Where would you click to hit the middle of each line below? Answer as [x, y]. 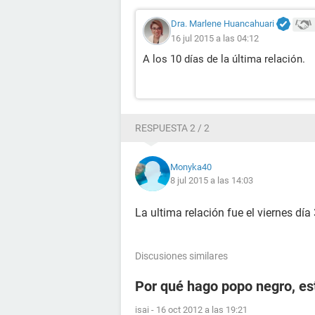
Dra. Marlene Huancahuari [223, 24]
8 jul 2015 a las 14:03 [212, 181]
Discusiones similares [181, 256]
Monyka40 [191, 167]
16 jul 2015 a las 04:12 [215, 39]
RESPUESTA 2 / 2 [172, 128]
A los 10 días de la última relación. [224, 59]
